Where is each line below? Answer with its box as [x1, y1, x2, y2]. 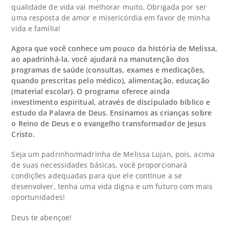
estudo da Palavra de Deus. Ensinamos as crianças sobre [11, 108, 212, 118]
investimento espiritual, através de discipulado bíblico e [11, 97, 211, 107]
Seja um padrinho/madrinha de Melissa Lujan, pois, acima [11, 149, 215, 159]
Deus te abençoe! [11, 212, 72, 222]
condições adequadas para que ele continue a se [11, 171, 182, 181]
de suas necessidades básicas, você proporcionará [11, 160, 188, 170]
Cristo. [11, 129, 35, 140]
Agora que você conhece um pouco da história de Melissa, [11, 43, 217, 54]
